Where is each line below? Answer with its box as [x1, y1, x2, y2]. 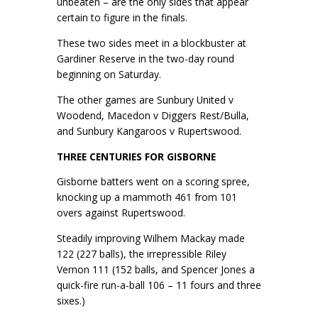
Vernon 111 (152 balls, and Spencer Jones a [57, 263, 255, 277]
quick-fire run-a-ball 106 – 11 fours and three [57, 278, 261, 292]
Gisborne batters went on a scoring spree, [57, 175, 250, 189]
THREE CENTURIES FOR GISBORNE [57, 149, 219, 163]
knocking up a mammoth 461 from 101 [57, 190, 237, 204]
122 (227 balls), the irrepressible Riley [57, 247, 226, 261]
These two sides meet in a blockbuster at [57, 35, 246, 50]
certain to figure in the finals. [57, 11, 190, 25]
